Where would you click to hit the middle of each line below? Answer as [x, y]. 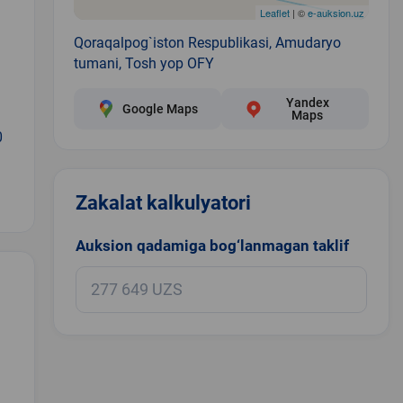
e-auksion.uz [336, 12]
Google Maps [160, 108]
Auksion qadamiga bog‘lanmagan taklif [212, 245]
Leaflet [274, 12]
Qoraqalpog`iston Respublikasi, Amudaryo [207, 42]
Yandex [307, 102]
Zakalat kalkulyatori [163, 202]
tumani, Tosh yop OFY [143, 63]
